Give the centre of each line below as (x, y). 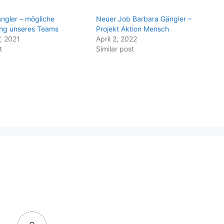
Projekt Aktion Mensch (132, 28)
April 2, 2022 (116, 38)
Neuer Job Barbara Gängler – (144, 18)
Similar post (115, 48)
